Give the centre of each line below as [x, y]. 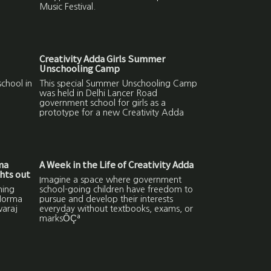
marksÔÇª [60, 218]
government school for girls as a [103, 103]
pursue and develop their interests [106, 199]
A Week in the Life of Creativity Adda [117, 165]
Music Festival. [68, 6]
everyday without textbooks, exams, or [116, 208]
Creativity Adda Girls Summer [103, 59]
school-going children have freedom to [116, 189]
